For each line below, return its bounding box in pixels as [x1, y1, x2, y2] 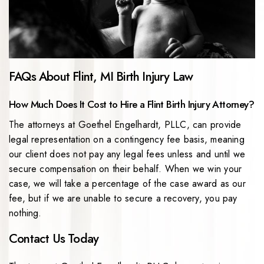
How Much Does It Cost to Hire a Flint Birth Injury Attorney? [9, 97, 254, 112]
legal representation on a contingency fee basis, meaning [9, 133, 245, 147]
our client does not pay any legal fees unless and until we [9, 147, 246, 161]
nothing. [9, 206, 42, 220]
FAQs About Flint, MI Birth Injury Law [9, 68, 193, 86]
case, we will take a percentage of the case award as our [9, 177, 246, 191]
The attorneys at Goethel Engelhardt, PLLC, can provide [9, 118, 242, 132]
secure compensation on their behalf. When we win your [9, 162, 242, 176]
